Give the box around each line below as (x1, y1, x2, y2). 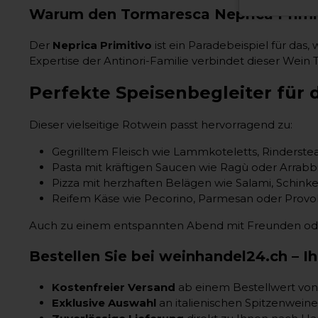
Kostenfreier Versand (52, 280, 175, 294)
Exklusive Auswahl (52, 295, 156, 309)
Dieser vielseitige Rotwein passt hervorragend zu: (29, 117, 292, 131)
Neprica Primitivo (53, 38, 152, 52)
